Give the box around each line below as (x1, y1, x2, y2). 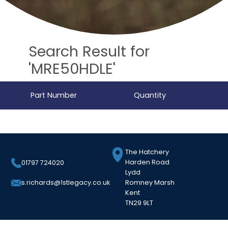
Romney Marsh (125, 178, 175, 187)
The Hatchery (125, 148, 169, 157)
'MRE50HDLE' (28, 58, 116, 79)
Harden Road (125, 158, 170, 167)
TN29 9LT (125, 198, 154, 208)
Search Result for (28, 41, 150, 62)
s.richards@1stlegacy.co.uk (21, 178, 110, 187)
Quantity (133, 90, 166, 100)
